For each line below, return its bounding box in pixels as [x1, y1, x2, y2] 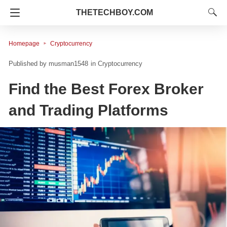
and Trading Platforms [9, 102, 168, 119]
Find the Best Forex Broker [9, 81, 204, 98]
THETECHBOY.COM [76, 8, 154, 17]
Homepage [9, 40, 40, 47]
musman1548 [49, 60, 88, 68]
